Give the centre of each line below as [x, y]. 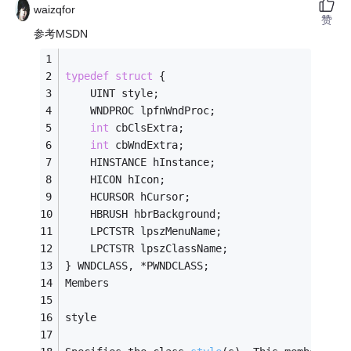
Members [87, 283]
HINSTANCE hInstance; [141, 163]
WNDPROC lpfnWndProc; [141, 111]
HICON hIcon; [116, 180]
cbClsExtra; [147, 128]
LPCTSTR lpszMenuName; [144, 232]
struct [134, 76]
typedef [87, 76]
